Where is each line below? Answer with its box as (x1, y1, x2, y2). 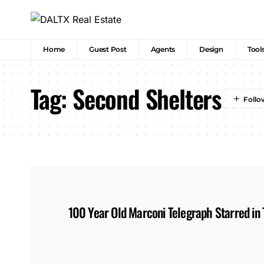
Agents (150, 45, 176, 54)
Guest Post (89, 45, 127, 54)
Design (199, 45, 223, 54)
